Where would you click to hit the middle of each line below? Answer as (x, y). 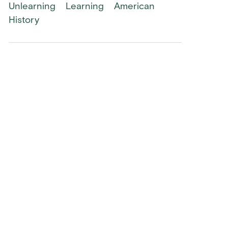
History (24, 21)
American (134, 7)
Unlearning (32, 7)
